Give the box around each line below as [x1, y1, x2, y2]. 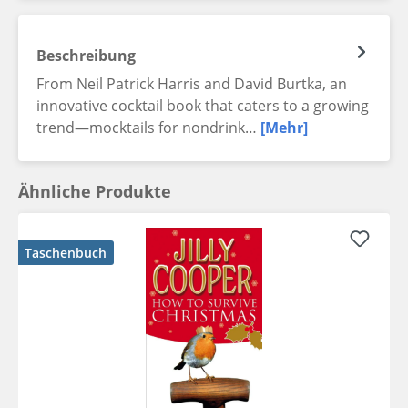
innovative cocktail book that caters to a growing [36, 96, 369, 117]
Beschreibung [36, 46, 136, 66]
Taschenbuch [25, 244, 107, 262]
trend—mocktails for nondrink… [36, 117, 260, 138]
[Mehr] [260, 117, 308, 138]
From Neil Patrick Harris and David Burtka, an [36, 74, 347, 95]
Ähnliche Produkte [18, 180, 171, 203]
